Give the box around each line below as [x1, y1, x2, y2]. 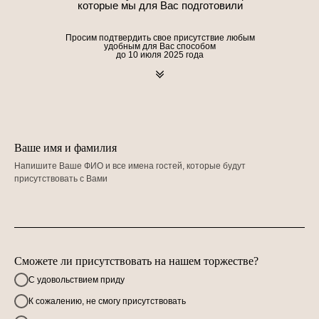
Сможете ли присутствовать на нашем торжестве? [14, 255, 258, 267]
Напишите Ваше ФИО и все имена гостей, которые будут [14, 161, 246, 171]
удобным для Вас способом [104, 41, 216, 51]
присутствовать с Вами [14, 174, 108, 184]
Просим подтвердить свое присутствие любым [65, 33, 255, 43]
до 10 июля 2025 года [116, 50, 204, 60]
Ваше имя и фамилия [14, 142, 117, 154]
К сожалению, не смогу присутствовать [28, 296, 186, 306]
